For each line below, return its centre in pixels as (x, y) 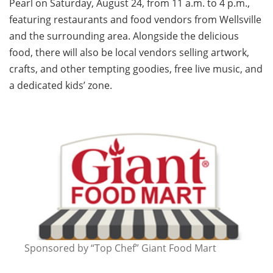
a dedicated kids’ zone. (61, 86)
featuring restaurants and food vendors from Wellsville (135, 20)
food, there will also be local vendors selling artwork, (129, 53)
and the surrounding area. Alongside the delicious (124, 36)
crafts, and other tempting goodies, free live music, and (136, 69)
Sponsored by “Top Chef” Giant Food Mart (120, 248)
